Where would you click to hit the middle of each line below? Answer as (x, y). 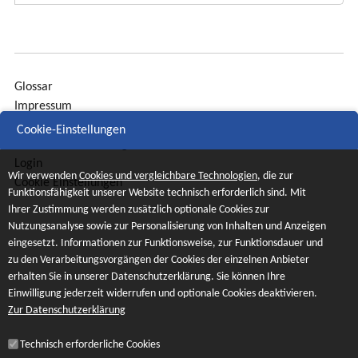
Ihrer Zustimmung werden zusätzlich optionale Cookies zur (139, 210)
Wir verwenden (44, 177)
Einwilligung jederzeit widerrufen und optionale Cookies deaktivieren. (163, 294)
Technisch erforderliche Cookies (90, 345)
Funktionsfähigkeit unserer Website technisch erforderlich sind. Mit (157, 193)
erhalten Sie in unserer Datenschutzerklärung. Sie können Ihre (147, 277)
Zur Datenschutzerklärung (67, 311)
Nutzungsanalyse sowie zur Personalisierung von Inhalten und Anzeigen (167, 227)
